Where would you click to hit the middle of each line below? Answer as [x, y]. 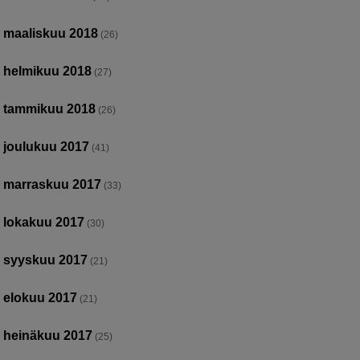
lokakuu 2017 [44, 222]
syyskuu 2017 [46, 260]
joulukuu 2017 [47, 146]
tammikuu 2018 [50, 108]
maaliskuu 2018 [51, 33]
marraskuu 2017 [53, 184]
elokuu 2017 [41, 297]
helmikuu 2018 [48, 71]
